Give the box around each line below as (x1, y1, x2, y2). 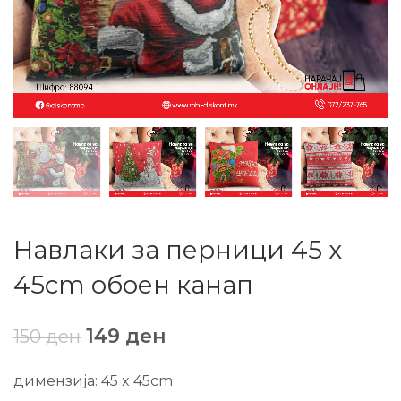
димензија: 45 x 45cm (13, 371, 173, 389)
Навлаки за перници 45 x (13, 234, 342, 265)
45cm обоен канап (13, 269, 253, 300)
